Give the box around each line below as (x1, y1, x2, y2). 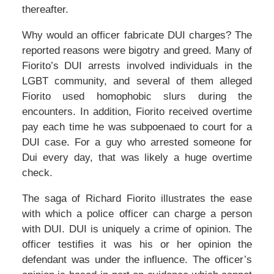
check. (21, 167, 53, 179)
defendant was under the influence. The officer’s (21, 254, 253, 266)
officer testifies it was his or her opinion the (21, 239, 253, 251)
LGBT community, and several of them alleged (21, 75, 253, 87)
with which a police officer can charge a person (21, 208, 253, 220)
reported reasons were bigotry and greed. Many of (21, 45, 253, 57)
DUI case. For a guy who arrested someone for (21, 136, 253, 149)
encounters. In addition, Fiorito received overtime (21, 106, 253, 118)
